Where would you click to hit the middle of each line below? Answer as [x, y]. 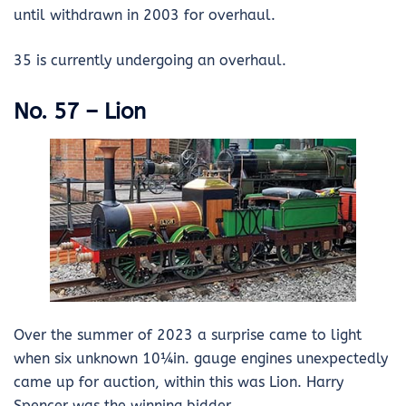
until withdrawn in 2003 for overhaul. [145, 14]
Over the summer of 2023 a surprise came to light [188, 334]
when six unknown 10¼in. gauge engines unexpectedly [201, 358]
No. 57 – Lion [80, 111]
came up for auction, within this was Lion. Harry [179, 382]
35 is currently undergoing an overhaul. [150, 60]
